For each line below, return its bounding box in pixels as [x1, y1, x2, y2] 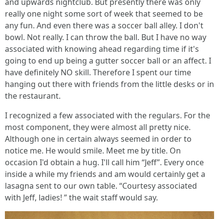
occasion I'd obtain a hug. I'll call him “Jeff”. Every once [5, 157, 204, 168]
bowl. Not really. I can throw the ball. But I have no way [5, 32, 206, 43]
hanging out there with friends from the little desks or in [5, 79, 214, 89]
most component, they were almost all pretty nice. [5, 122, 191, 132]
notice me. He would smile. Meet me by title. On [5, 145, 181, 156]
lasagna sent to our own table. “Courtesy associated [5, 180, 197, 191]
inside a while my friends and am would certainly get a [5, 169, 205, 179]
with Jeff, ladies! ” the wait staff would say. [5, 192, 158, 203]
